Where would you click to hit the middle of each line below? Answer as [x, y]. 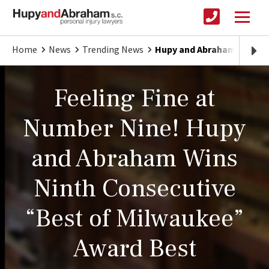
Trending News [113, 50]
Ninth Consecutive [134, 189]
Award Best [134, 249]
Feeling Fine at [134, 99]
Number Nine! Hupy [134, 129]
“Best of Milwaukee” [134, 219]
